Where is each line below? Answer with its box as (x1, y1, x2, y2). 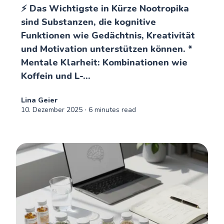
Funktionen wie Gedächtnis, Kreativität (21, 29, 195, 41)
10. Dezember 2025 (21, 104, 83, 114)
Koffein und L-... (21, 69, 91, 82)
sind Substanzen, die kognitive (21, 15, 156, 28)
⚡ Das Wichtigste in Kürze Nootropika (21, 2, 189, 14)
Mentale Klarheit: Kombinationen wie (21, 56, 188, 68)
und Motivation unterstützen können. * (21, 42, 193, 55)
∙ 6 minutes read (82, 104, 136, 114)
